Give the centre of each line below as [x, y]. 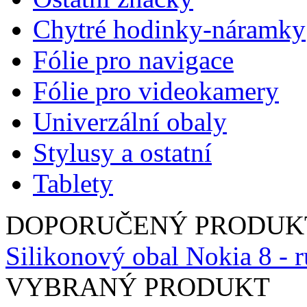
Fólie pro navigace [133, 60]
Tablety [73, 183]
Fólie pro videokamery [156, 90]
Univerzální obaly [130, 121]
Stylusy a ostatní [122, 152]
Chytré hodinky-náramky [169, 29]
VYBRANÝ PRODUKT [138, 286]
